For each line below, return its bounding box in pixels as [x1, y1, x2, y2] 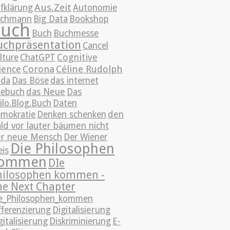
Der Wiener [64, 132, 107, 142]
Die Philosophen [10, 140, 114, 157]
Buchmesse [53, 28, 99, 39]
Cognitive [57, 52, 98, 63]
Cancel [83, 41, 108, 51]
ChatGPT [20, 52, 55, 63]
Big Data [33, 14, 68, 24]
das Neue [26, 87, 65, 97]
